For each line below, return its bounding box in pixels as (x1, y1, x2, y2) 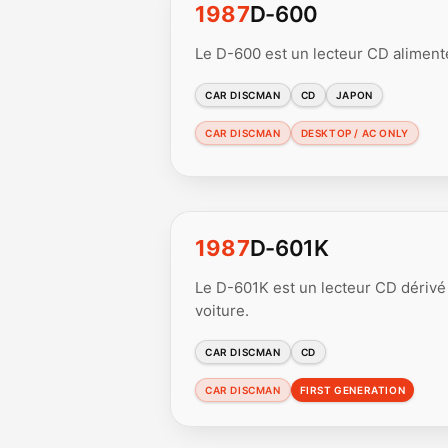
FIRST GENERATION (299, 384, 406, 396)
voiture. (195, 301, 249, 320)
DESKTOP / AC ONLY (300, 127, 409, 139)
